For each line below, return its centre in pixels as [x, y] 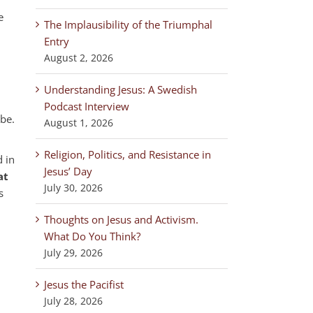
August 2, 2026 [79, 58]
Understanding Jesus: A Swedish [121, 89]
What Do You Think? [92, 236]
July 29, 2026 [73, 253]
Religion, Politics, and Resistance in [128, 154]
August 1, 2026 [79, 123]
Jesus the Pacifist [84, 284]
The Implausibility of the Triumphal [128, 24]
